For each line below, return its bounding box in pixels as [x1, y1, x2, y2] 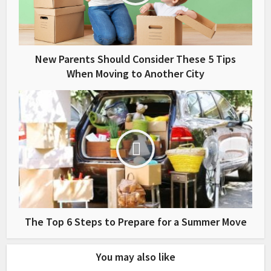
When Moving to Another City [67, 66, 204, 80]
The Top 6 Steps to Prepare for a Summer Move [24, 214, 247, 229]
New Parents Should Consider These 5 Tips [35, 51, 236, 66]
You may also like [96, 249, 175, 264]
